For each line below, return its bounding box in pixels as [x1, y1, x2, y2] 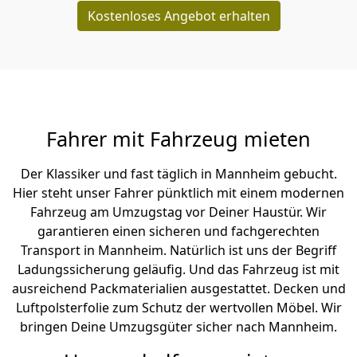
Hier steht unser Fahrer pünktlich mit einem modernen [13, 184, 344, 202]
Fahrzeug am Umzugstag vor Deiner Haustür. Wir [30, 203, 327, 222]
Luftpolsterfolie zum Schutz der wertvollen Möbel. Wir [15, 299, 342, 317]
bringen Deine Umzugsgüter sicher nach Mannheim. [20, 318, 337, 336]
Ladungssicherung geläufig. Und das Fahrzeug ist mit [18, 261, 339, 279]
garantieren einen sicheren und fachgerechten [37, 222, 320, 241]
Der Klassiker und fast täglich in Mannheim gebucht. [20, 165, 337, 183]
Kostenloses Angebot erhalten [87, 7, 270, 25]
